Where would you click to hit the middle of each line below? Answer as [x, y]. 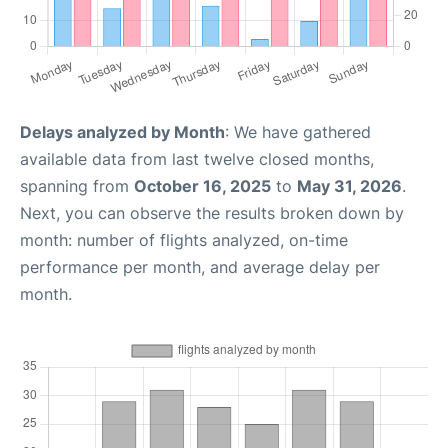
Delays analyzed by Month [122, 132]
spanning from [77, 186]
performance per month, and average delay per [200, 267]
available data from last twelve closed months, [197, 159]
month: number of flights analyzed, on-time [184, 240]
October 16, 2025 [202, 186]
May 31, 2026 [349, 186]
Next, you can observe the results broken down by [212, 213]
